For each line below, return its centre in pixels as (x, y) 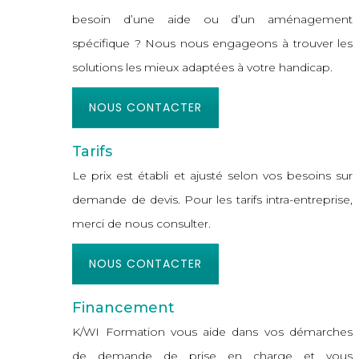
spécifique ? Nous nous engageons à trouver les (213, 44)
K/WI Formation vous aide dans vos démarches (213, 332)
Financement (124, 308)
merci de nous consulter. (142, 224)
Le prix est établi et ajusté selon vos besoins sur (213, 176)
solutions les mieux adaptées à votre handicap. (203, 68)
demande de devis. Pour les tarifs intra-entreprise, (213, 200)
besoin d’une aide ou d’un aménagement (213, 20)
